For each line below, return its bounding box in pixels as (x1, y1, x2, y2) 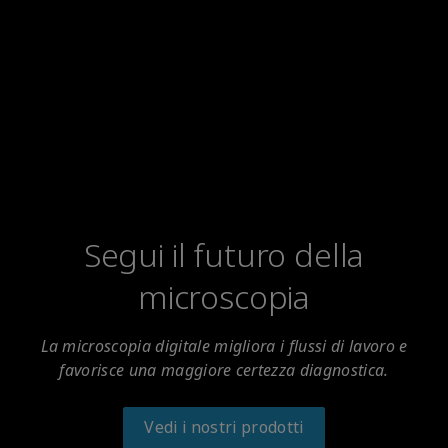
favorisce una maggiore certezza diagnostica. (59, 359, 389, 382)
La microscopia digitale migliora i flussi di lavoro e (40, 335, 408, 358)
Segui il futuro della (83, 233, 365, 279)
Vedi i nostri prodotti (144, 416, 304, 439)
